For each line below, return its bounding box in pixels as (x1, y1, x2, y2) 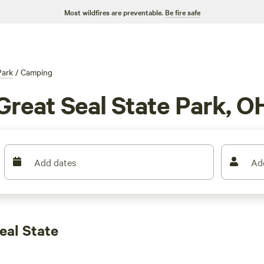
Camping (21, 66, 52, 78)
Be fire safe (164, 6, 200, 17)
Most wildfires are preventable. (64, 6, 163, 17)
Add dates (34, 156, 77, 169)
